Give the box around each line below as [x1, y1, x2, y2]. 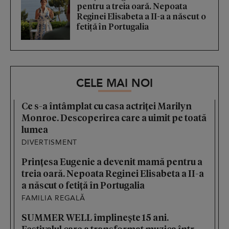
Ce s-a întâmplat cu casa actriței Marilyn [21, 99, 192, 111]
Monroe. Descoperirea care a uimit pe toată [21, 111, 207, 123]
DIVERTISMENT [21, 137, 77, 147]
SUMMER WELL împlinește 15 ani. [21, 211, 169, 223]
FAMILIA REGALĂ [21, 193, 85, 203]
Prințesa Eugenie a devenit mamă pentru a [21, 155, 202, 167]
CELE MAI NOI [76, 75, 153, 91]
